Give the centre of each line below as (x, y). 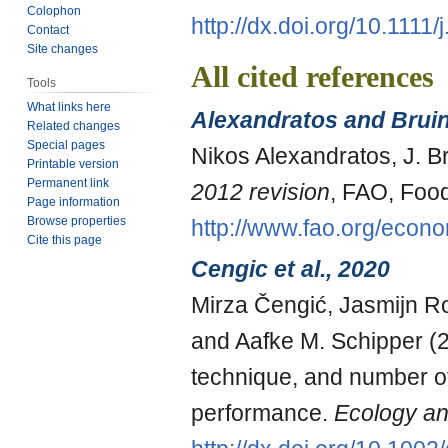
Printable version (73, 163)
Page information (74, 201)
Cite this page (65, 239)
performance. (262, 413)
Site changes (63, 48)
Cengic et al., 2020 (290, 269)
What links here (69, 106)
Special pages (66, 144)
